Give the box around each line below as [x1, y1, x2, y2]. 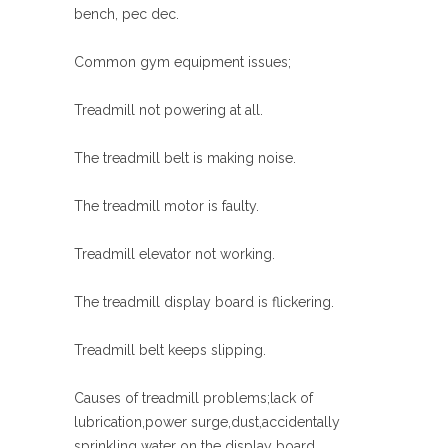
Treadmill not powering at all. [74, 102, 263, 118]
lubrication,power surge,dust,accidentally [74, 414, 340, 430]
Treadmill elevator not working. [74, 246, 275, 262]
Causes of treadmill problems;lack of [74, 390, 313, 406]
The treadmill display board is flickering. [74, 294, 334, 310]
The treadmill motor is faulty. [74, 198, 259, 214]
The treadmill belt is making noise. [74, 150, 296, 166]
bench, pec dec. [74, 6, 179, 22]
